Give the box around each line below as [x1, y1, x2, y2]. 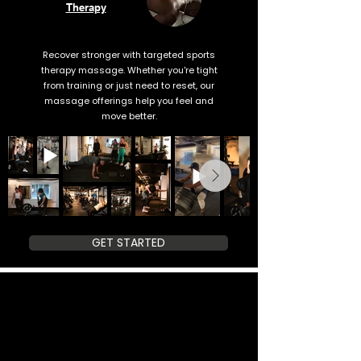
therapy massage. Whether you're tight [40, 64, 218, 77]
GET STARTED [92, 234, 165, 251]
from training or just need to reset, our [44, 79, 214, 92]
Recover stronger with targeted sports [43, 48, 215, 61]
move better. [101, 110, 157, 122]
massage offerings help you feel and [44, 94, 214, 107]
